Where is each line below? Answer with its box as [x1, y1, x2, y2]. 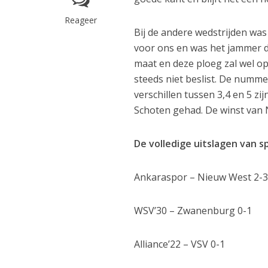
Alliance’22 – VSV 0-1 [134, 237, 226, 251]
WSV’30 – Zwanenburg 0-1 [134, 204, 252, 218]
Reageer [64, 14, 97, 26]
